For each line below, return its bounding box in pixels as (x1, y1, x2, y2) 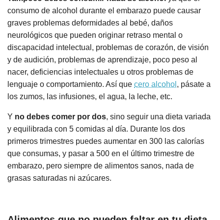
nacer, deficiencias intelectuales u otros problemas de (7, 67, 193, 76)
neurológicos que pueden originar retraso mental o (7, 30, 183, 39)
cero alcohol (134, 80, 177, 88)
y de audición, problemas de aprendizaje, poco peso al (7, 55, 197, 64)
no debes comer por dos (15, 112, 106, 121)
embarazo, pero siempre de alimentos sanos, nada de (7, 161, 194, 170)
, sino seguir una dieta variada (106, 112, 211, 121)
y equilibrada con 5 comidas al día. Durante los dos (7, 124, 185, 133)
